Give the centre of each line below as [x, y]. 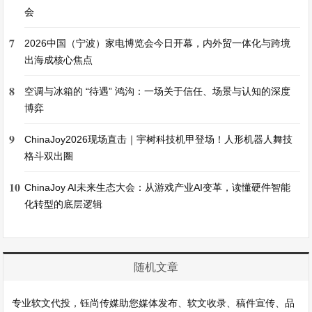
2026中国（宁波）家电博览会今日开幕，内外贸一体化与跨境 [158, 43]
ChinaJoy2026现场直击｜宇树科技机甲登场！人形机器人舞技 [159, 139]
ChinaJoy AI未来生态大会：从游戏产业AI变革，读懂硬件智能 [158, 187]
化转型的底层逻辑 [64, 204]
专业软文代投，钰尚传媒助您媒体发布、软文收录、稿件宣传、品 [154, 303]
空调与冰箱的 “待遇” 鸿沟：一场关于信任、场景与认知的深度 [158, 91]
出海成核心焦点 [59, 60]
